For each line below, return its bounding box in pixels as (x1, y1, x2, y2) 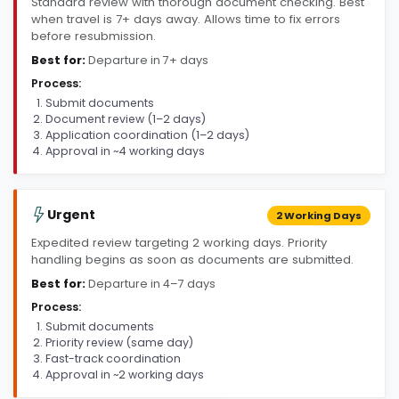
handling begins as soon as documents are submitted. (31, 250, 354, 268)
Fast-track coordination (45, 350, 181, 366)
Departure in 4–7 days (88, 275, 216, 291)
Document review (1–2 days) (45, 110, 206, 126)
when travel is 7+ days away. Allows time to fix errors (31, 10, 340, 28)
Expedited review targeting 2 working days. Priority (31, 233, 327, 251)
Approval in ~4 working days (45, 142, 205, 159)
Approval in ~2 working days (45, 366, 204, 382)
